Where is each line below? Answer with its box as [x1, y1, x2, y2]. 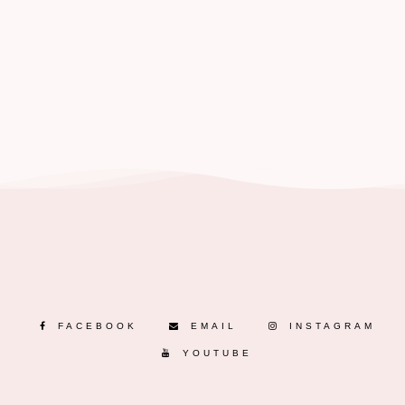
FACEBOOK [57, 320, 137, 331]
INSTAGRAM [288, 320, 375, 331]
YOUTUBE [183, 347, 252, 358]
